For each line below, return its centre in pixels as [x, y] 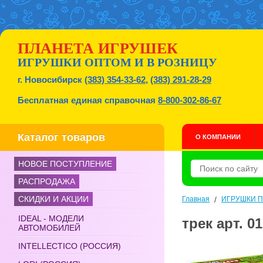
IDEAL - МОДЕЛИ [51, 218]
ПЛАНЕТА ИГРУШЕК [98, 48]
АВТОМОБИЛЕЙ [49, 228]
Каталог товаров [61, 137]
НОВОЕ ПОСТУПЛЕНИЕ [65, 164]
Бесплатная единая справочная [88, 100]
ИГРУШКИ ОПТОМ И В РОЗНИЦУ [117, 62]
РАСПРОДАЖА [47, 181]
